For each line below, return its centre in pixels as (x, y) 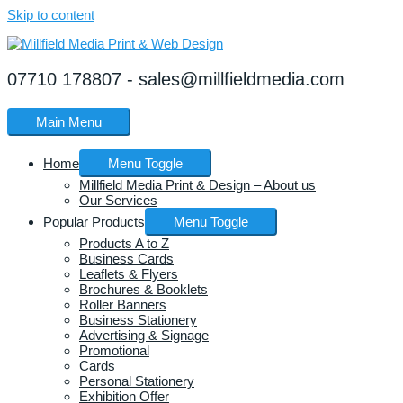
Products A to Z (124, 243)
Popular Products (94, 222)
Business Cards (126, 259)
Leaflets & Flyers (129, 274)
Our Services (118, 200)
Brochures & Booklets (143, 289)
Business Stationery (138, 320)
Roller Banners (123, 304)
